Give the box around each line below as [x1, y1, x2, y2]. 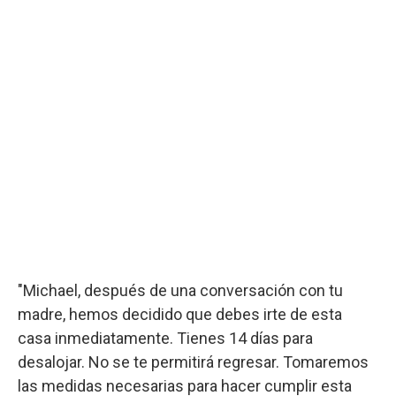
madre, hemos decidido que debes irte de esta [18, 304, 342, 324]
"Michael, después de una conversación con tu [18, 280, 343, 300]
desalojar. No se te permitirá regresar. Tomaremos [18, 352, 369, 371]
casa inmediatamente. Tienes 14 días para [18, 328, 313, 347]
